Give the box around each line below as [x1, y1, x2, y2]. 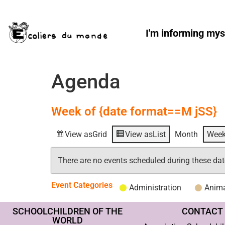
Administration [129, 183, 181, 192]
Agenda [51, 70, 121, 93]
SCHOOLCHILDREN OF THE [12, 206, 123, 216]
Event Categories [51, 180, 113, 190]
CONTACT [182, 206, 223, 216]
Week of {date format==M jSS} [51, 104, 217, 119]
